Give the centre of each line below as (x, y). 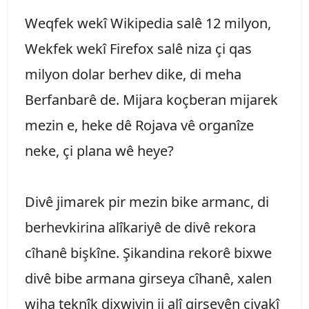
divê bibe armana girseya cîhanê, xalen (148, 278)
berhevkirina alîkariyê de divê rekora (140, 227)
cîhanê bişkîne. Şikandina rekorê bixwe (148, 252)
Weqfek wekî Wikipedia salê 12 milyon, (148, 23)
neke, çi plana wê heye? (99, 150)
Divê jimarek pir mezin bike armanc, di (147, 201)
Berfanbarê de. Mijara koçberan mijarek (151, 99)
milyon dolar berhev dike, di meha (133, 74)
